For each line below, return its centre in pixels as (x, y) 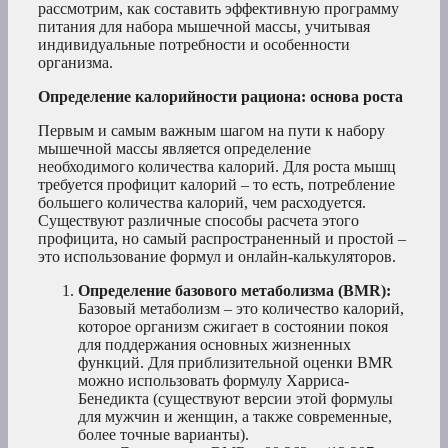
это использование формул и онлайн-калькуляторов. (217, 257)
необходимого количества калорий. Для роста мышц (217, 167)
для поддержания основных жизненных (214, 345)
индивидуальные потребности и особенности (194, 45)
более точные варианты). (163, 435)
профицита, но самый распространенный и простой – (222, 239)
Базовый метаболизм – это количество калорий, (241, 309)
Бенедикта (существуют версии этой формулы (235, 399)
